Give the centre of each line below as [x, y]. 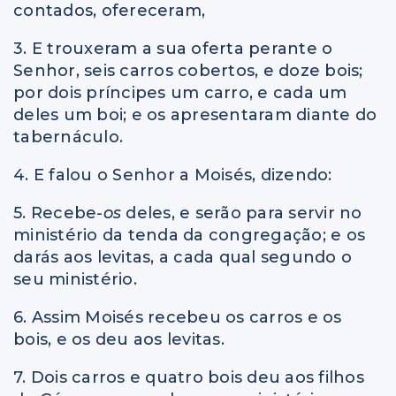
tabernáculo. [68, 137]
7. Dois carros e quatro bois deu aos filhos [189, 377]
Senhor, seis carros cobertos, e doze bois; [188, 70]
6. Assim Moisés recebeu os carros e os [178, 317]
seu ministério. [75, 279]
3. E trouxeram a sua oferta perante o [173, 48]
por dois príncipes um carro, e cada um [180, 92]
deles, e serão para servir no [244, 213]
